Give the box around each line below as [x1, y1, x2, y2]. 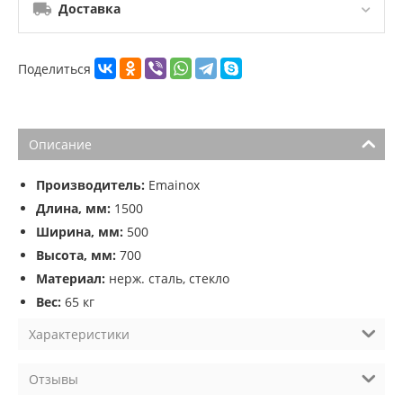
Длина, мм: [36, 200, 111, 218]
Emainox [145, 176, 200, 194]
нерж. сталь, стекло [105, 270, 229, 288]
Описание [29, 136, 92, 154]
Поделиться [18, 59, 94, 77]
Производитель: [36, 176, 145, 194]
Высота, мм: [36, 246, 116, 264]
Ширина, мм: [36, 223, 123, 241]
